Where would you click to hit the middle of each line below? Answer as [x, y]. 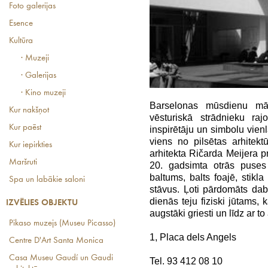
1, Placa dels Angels [193, 237]
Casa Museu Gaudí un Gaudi [61, 258]
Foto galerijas [32, 6]
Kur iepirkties [31, 145]
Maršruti [23, 162]
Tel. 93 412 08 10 [186, 261]
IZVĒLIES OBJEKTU [42, 203]
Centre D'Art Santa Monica [56, 241]
